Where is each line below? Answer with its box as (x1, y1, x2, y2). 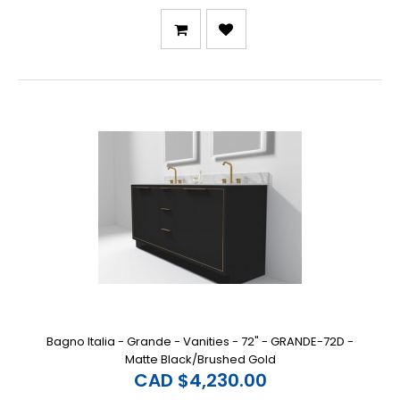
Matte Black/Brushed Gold (124, 350, 276, 368)
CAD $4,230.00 (133, 367, 267, 393)
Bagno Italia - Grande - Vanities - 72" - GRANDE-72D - (46, 332, 354, 350)
